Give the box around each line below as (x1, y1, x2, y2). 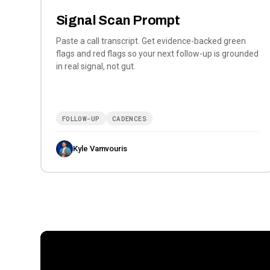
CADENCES (111, 114, 147, 124)
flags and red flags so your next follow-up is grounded (55, 49, 259, 59)
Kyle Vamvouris (72, 144, 127, 154)
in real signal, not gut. (55, 61, 136, 72)
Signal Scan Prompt (55, 13, 180, 28)
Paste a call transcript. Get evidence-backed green (55, 36, 246, 46)
